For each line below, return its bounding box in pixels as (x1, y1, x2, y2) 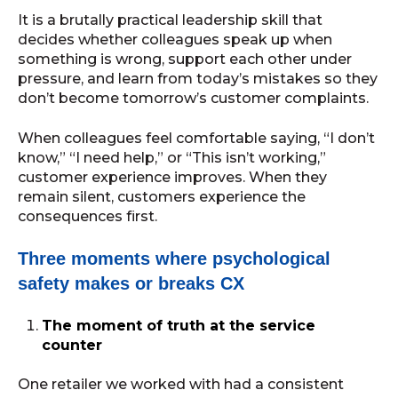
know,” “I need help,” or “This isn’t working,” (18, 148, 326, 166)
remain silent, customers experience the (18, 187, 306, 205)
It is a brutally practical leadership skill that (18, 12, 322, 29)
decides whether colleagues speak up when (18, 31, 332, 49)
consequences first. (18, 207, 157, 225)
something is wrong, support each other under (18, 51, 352, 68)
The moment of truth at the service (42, 316, 316, 334)
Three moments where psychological (18, 249, 330, 269)
